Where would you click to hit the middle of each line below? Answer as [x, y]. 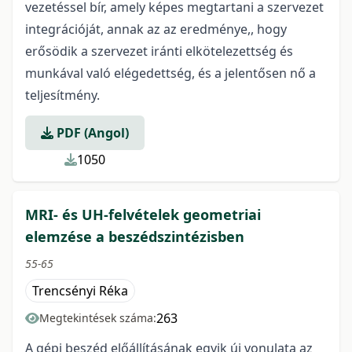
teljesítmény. [62, 95]
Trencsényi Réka [80, 291]
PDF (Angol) [91, 133]
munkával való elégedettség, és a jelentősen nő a [170, 73]
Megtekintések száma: [98, 318]
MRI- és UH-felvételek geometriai [143, 214]
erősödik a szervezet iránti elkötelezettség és [159, 51]
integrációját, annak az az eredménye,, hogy [156, 29]
